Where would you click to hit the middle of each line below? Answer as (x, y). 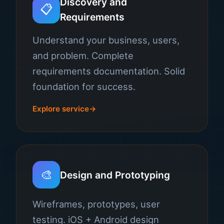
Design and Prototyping (115, 175)
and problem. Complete (83, 55)
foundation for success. (84, 86)
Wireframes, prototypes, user (96, 204)
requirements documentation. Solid (109, 71)
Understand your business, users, (106, 40)
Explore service (61, 109)
